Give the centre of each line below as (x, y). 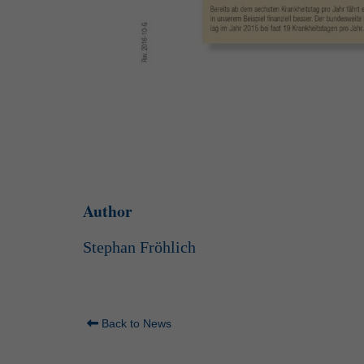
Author (108, 211)
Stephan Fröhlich (139, 247)
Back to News (135, 324)
